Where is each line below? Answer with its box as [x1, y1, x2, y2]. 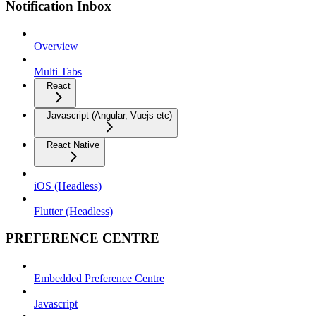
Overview [34, 39, 78, 52]
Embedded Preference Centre [34, 272, 164, 284]
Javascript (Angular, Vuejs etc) [47, 109, 172, 121]
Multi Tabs [34, 65, 82, 78]
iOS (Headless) [34, 179, 102, 192]
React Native [47, 139, 99, 150]
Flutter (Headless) [34, 205, 113, 217]
